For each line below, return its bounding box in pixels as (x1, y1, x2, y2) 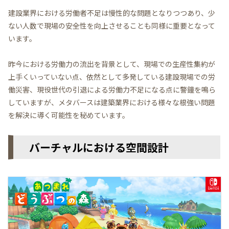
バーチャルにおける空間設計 (18, 139, 169, 155)
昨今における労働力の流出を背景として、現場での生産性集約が (8, 59, 215, 70)
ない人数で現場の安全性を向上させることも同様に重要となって (8, 20, 215, 31)
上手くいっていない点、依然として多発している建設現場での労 (8, 72, 215, 82)
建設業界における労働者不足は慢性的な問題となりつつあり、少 (8, 8, 215, 18)
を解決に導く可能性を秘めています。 (8, 110, 129, 121)
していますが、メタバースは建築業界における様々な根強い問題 (8, 97, 215, 108)
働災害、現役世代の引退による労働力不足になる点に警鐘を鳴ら (8, 84, 216, 95)
